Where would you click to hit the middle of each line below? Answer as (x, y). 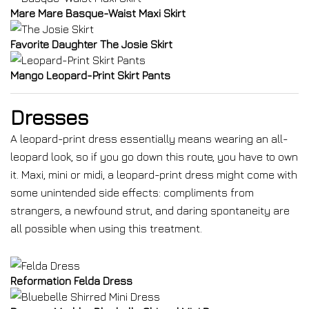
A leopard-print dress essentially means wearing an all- (149, 139)
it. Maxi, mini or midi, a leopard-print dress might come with (154, 175)
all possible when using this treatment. (106, 228)
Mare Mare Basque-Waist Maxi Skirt (98, 13)
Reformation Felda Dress (71, 281)
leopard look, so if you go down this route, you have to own (154, 157)
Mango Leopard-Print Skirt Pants (90, 75)
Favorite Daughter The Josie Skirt (91, 44)
